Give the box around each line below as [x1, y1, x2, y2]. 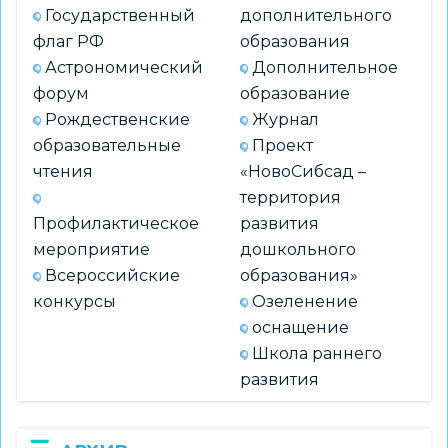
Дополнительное [252, 58, 398, 77]
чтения [33, 162, 93, 181]
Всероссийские [45, 266, 180, 285]
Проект [252, 136, 313, 155]
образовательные [33, 136, 181, 155]
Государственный [45, 6, 195, 25]
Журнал [252, 110, 319, 129]
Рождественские [45, 110, 190, 129]
